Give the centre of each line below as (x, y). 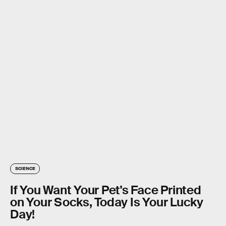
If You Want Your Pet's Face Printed (106, 190)
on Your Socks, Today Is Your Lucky (107, 202)
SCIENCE (25, 168)
